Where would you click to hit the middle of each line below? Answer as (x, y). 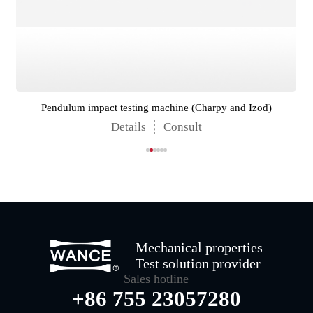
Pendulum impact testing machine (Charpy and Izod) (156, 107)
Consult (182, 127)
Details (128, 127)
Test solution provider (198, 263)
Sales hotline (156, 279)
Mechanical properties (199, 247)
